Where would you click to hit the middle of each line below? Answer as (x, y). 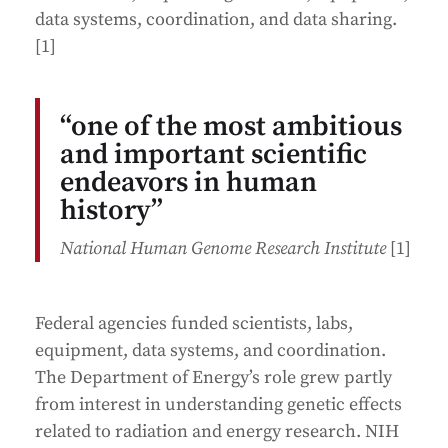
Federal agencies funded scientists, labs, (194, 324)
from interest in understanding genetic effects (218, 405)
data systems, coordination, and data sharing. (216, 20)
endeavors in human (188, 183)
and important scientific (213, 155)
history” (111, 211)
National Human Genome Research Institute (223, 249)
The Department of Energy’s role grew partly (213, 378)
